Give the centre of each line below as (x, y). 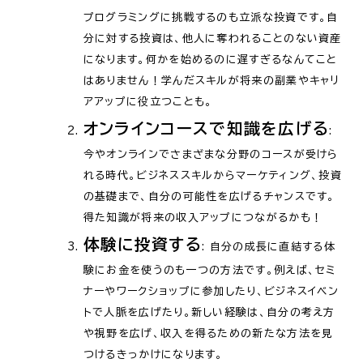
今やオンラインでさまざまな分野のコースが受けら (211, 154)
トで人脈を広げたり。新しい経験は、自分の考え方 (209, 312)
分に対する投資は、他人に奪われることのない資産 (212, 38)
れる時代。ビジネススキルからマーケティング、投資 (213, 175)
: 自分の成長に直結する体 (269, 246)
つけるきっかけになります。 (153, 354)
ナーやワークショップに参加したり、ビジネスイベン (211, 291)
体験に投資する (142, 244)
